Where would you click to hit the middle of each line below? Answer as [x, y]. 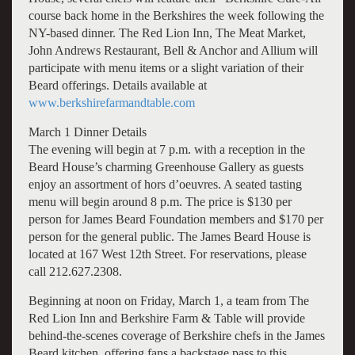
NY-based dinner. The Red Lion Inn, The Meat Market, [167, 32]
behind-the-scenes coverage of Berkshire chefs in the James [176, 335]
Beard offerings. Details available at [117, 85]
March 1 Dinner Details [87, 132]
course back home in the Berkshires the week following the [176, 15]
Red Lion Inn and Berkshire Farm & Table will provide [166, 318]
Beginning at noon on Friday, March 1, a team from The [168, 300]
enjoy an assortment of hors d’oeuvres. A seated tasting [165, 184]
